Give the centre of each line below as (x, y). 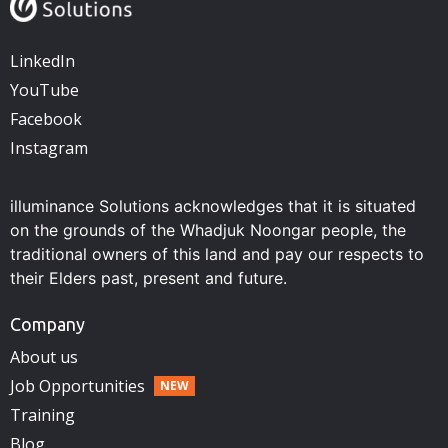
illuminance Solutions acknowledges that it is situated (213, 205)
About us (44, 356)
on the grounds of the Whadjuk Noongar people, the (208, 229)
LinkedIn (42, 60)
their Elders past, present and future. (148, 277)
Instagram (49, 147)
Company (47, 323)
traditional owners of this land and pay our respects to (217, 253)
